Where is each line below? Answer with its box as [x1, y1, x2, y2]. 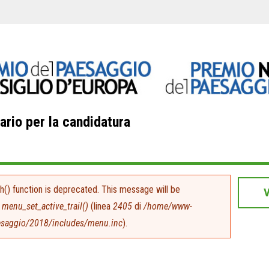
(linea [88, 201, 113, 213]
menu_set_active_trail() [2, 201, 88, 213]
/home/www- [144, 201, 192, 213]
